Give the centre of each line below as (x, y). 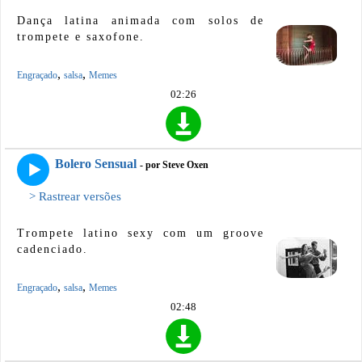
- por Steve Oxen (174, 164)
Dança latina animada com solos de (141, 20)
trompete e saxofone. (81, 36)
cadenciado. (53, 249)
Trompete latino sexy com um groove (141, 233)
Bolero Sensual (96, 163)
